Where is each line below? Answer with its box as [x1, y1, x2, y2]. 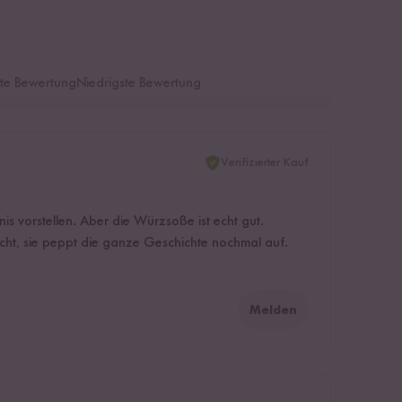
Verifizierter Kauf [220, 156, 309, 170]
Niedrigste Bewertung [76, 76, 202, 92]
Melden [249, 304, 297, 318]
